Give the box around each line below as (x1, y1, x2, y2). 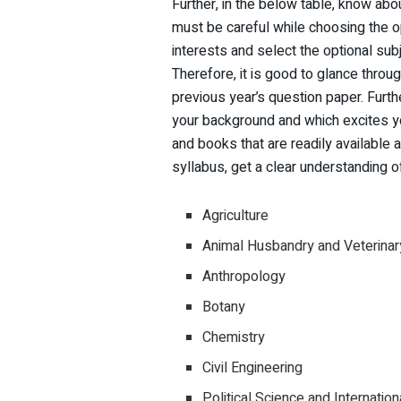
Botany (202, 296, 246, 319)
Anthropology (202, 266, 286, 288)
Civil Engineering (202, 357, 303, 380)
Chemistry (202, 327, 266, 349)
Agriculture (202, 205, 269, 227)
